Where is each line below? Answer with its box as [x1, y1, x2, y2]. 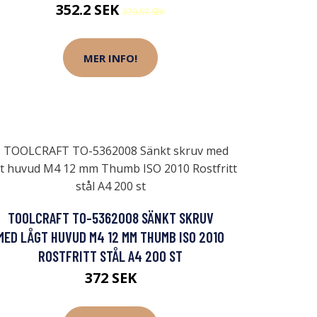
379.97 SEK [122, 6, 165, 18]
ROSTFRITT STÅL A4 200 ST [38, 247, 183, 265]
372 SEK [84, 268, 137, 288]
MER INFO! [83, 50, 137, 65]
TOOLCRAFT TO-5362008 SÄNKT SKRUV [7, 209, 214, 227]
